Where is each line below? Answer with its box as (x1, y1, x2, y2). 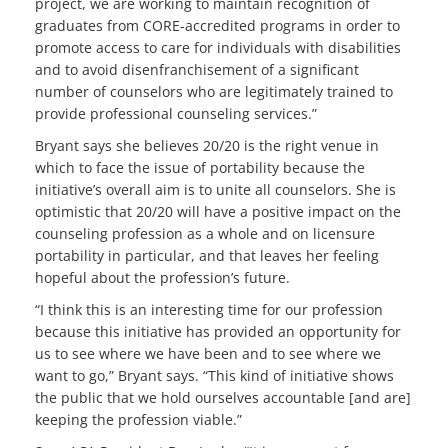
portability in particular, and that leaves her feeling (35, 246, 379, 266)
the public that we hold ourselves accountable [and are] (35, 388, 411, 408)
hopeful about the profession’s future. (35, 268, 290, 288)
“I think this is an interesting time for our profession (35, 300, 383, 320)
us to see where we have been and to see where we (35, 344, 381, 364)
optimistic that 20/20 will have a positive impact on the (35, 202, 401, 222)
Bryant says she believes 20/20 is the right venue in (35, 136, 379, 156)
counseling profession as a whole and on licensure (35, 224, 375, 244)
